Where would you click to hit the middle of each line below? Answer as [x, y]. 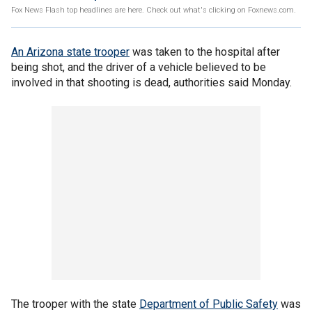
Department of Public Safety [209, 304]
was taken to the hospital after [205, 52]
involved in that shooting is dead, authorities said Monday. [151, 83]
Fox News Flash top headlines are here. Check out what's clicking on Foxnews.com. [154, 10]
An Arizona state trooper [70, 52]
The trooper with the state [75, 304]
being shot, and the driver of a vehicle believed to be [139, 67]
